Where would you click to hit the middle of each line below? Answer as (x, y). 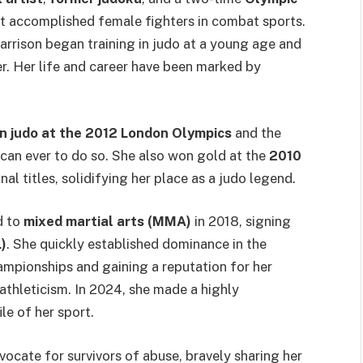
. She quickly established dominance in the (137, 244)
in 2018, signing (241, 222)
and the (256, 132)
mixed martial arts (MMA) (107, 222)
